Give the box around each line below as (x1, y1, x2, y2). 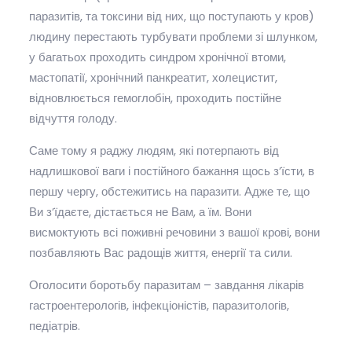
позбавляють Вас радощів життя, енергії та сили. (28, 244, 292, 261)
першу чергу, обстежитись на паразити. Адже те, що (28, 182, 310, 200)
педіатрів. (28, 317, 80, 334)
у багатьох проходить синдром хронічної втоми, (28, 48, 286, 65)
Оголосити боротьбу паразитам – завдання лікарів (28, 276, 304, 293)
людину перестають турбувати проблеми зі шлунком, (28, 27, 317, 45)
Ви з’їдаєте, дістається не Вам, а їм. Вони (28, 203, 251, 220)
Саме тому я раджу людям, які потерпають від (28, 141, 279, 159)
